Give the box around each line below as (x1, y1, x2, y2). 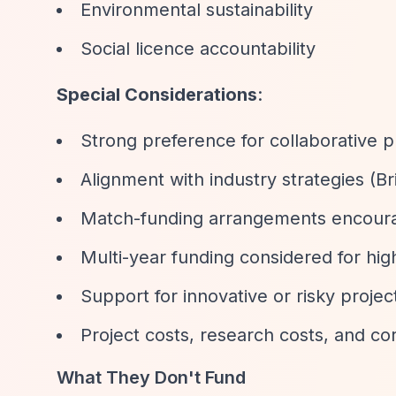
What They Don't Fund (57, 367, 246, 388)
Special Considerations (57, 84, 257, 105)
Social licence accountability (80, 38, 316, 59)
